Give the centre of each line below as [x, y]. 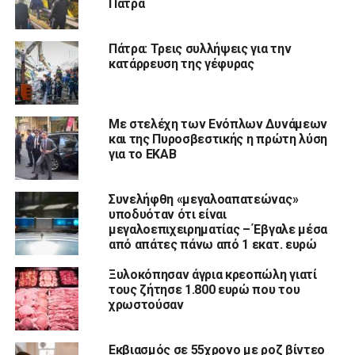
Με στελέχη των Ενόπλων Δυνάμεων [218, 124]
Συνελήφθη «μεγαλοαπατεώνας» [203, 199]
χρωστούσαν [146, 304]
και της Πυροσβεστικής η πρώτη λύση [218, 139]
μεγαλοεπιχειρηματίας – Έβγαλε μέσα [218, 229]
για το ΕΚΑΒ [142, 154]
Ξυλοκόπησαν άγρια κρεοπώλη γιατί [212, 274]
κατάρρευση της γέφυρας [181, 63]
